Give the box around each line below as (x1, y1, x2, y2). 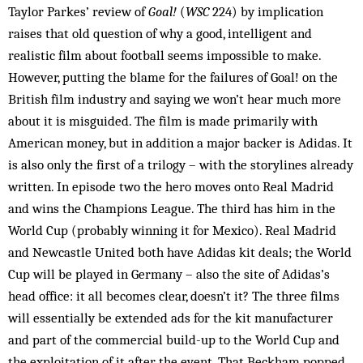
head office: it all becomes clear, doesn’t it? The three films (8, 288, 340, 304)
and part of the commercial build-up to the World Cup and (8, 331, 340, 348)
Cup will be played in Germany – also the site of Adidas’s (8, 266, 330, 282)
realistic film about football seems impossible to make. (8, 47, 321, 63)
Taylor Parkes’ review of (8, 3, 148, 19)
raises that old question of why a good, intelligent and (8, 25, 312, 41)
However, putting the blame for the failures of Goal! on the (8, 69, 338, 85)
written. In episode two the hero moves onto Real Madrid (8, 178, 334, 194)
